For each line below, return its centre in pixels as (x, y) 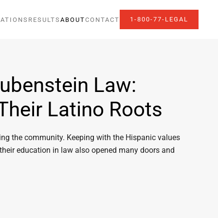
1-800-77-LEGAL (159, 19)
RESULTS (44, 19)
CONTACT (102, 19)
